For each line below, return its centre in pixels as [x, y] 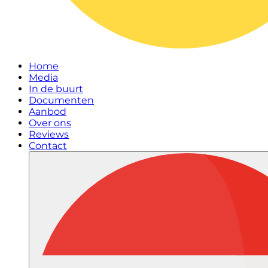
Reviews [49, 134]
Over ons [50, 123]
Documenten [61, 100]
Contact [48, 146]
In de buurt [56, 89]
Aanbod [48, 112]
